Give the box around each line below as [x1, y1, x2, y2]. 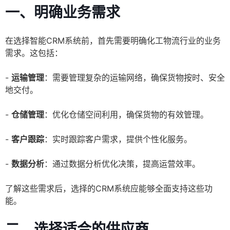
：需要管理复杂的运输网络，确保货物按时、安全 [44, 72, 225, 83]
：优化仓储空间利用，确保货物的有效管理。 [44, 109, 208, 120]
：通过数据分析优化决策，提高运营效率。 [44, 159, 200, 169]
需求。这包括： [5, 48, 63, 59]
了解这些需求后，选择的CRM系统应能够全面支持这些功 [5, 183, 213, 194]
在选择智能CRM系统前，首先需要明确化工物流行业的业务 [5, 35, 221, 46]
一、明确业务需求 [5, 4, 120, 22]
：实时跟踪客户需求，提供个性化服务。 [44, 134, 192, 145]
